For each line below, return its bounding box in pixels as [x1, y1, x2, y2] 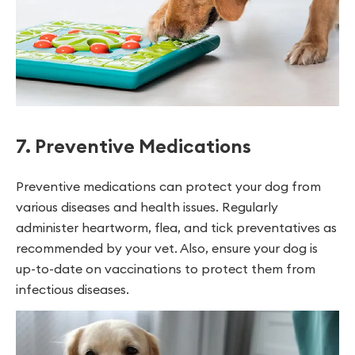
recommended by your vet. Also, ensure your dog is [16, 239, 318, 256]
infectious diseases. [16, 281, 129, 297]
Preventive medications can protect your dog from [16, 177, 321, 194]
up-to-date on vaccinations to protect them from [16, 260, 315, 277]
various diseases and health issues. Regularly [16, 198, 278, 215]
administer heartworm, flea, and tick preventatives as [16, 219, 337, 235]
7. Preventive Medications [16, 133, 251, 158]
